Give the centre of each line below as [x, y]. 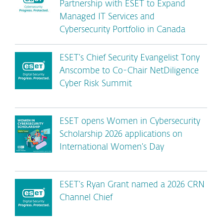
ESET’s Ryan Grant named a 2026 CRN [132, 185]
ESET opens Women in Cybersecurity [130, 122]
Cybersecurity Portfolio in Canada [122, 30]
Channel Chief [86, 198]
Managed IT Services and [107, 17]
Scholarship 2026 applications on [121, 135]
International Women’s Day [112, 147]
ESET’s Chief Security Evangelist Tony [130, 58]
